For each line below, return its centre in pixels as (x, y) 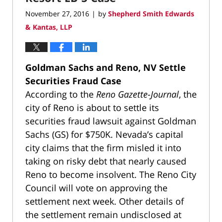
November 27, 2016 (57, 13)
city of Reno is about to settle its (92, 107)
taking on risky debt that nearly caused (106, 161)
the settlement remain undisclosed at (103, 214)
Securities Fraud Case (75, 81)
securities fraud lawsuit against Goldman (111, 121)
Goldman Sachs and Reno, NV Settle (106, 67)
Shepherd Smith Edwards (151, 13)
